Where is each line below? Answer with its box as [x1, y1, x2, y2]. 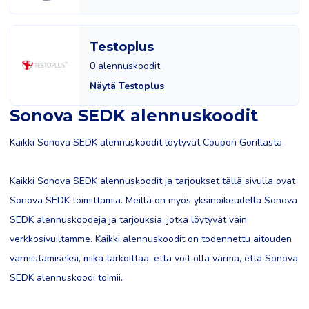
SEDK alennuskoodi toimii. [10, 271, 123, 284]
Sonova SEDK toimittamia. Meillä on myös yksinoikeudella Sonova [10, 194, 297, 207]
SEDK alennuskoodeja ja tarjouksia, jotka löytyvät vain [10, 213, 247, 226]
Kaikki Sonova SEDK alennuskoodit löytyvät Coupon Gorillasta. [10, 136, 284, 149]
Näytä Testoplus [90, 79, 164, 92]
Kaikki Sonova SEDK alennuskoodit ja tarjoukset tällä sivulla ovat [10, 175, 295, 188]
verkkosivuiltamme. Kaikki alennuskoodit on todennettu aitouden [10, 232, 292, 246]
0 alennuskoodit [90, 59, 160, 72]
